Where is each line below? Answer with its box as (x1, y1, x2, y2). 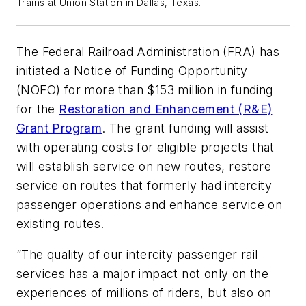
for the (16, 101, 59, 116)
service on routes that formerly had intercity (16, 178, 272, 193)
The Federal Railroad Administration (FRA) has (16, 44, 279, 59)
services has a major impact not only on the (16, 266, 269, 281)
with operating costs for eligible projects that (16, 139, 275, 154)
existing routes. (16, 216, 108, 231)
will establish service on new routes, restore (16, 158, 271, 173)
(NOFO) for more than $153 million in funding (16, 82, 273, 97)
